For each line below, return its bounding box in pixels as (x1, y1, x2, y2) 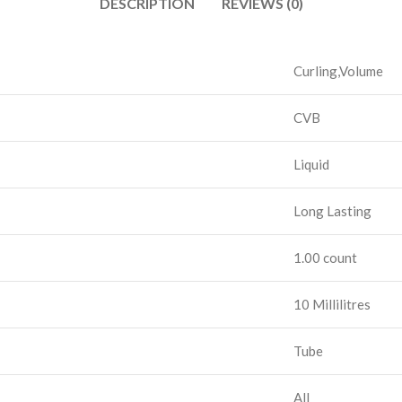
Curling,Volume (293, 63, 383, 79)
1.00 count (293, 249, 357, 266)
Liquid (293, 156, 329, 172)
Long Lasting (293, 203, 371, 219)
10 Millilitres (293, 296, 371, 312)
